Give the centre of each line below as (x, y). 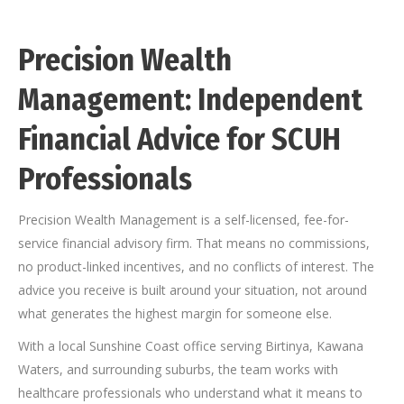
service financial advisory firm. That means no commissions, (194, 243)
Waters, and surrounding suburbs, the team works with (178, 370)
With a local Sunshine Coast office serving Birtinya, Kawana (191, 346)
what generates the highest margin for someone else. (175, 314)
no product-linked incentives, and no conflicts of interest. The (196, 267)
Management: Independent (190, 100)
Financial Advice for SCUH (179, 140)
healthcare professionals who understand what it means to (190, 393)
